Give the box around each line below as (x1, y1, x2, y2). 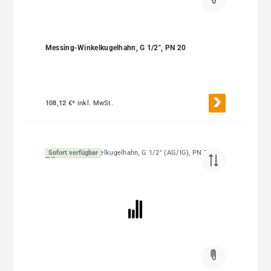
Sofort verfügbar (48, 148, 98, 157)
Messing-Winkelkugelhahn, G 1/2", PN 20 (45, 43, 186, 52)
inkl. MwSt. (77, 99, 114, 108)
